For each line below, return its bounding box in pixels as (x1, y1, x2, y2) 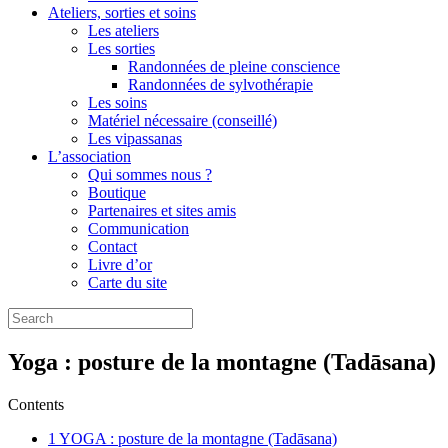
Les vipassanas (88, 130, 182, 147)
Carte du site (88, 274, 167, 291)
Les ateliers (88, 22, 159, 39)
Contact (88, 238, 137, 255)
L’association (48, 148, 131, 165)
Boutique (88, 184, 146, 201)
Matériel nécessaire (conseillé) (88, 112, 277, 129)
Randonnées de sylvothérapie (128, 76, 313, 93)
